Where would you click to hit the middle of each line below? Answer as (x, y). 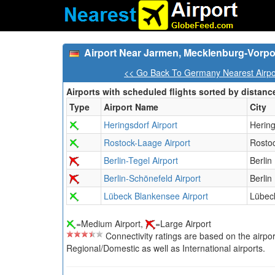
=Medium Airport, (111, 223)
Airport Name (131, 107)
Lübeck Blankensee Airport (156, 196)
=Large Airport (183, 223)
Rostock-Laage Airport (147, 142)
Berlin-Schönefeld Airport (152, 178)
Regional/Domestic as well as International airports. (166, 248)
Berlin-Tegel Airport (141, 160)
